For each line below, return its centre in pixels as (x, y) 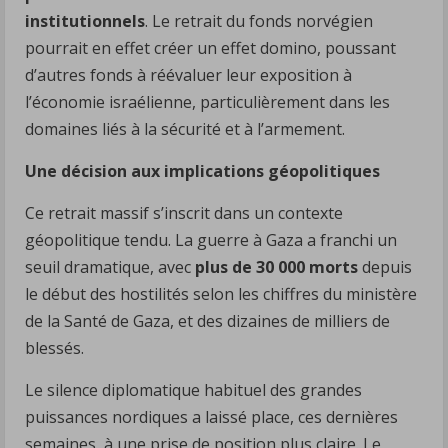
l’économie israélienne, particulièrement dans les (207, 101)
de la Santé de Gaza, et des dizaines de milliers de (207, 320)
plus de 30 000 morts (276, 266)
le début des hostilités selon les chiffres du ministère (221, 293)
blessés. (54, 347)
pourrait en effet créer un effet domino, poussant (210, 47)
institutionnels (85, 20)
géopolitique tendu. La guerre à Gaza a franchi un (211, 239)
